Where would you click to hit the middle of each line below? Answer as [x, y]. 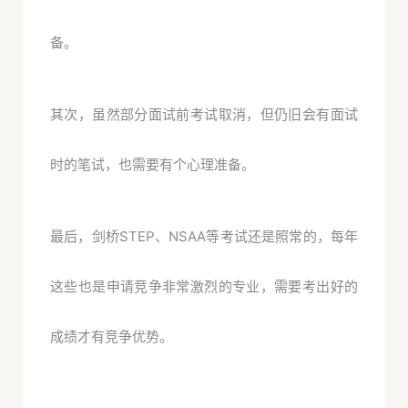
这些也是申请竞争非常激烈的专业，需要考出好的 [204, 286]
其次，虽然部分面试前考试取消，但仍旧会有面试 [204, 114]
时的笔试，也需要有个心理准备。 [153, 164]
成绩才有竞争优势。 [112, 336]
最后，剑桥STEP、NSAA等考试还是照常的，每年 [204, 236]
